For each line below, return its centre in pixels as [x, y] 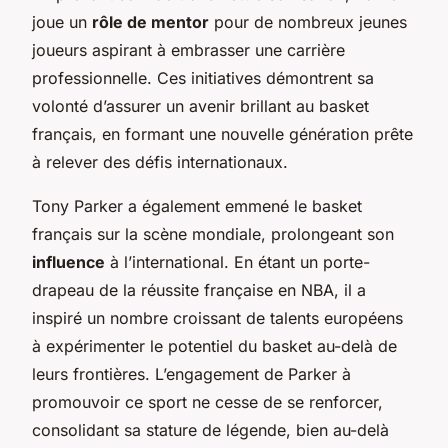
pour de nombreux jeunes [308, 21]
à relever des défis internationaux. [160, 161]
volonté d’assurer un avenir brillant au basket [200, 105]
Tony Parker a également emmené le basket [197, 205]
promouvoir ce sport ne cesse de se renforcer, [207, 401]
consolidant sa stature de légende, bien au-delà [210, 429]
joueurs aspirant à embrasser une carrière [188, 49]
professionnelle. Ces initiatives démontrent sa [203, 77]
